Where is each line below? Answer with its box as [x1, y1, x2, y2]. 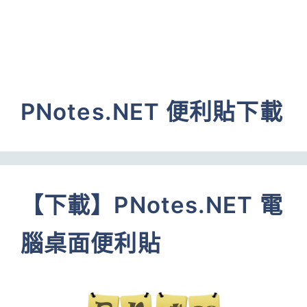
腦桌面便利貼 [21, 230, 161, 257]
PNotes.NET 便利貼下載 [21, 98, 283, 125]
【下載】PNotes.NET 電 [21, 191, 283, 219]
